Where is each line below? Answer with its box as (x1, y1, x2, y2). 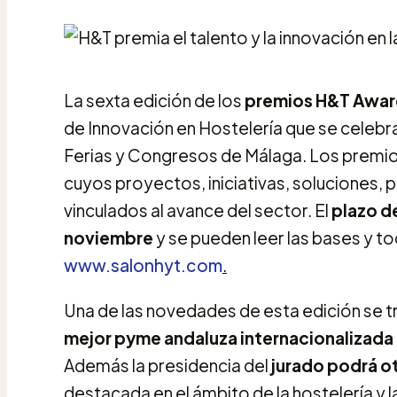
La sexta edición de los (64, 89, 245, 111)
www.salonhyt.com (64, 253, 222, 276)
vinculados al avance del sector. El (64, 198, 331, 221)
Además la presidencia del (64, 354, 269, 376)
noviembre (64, 226, 153, 248)
